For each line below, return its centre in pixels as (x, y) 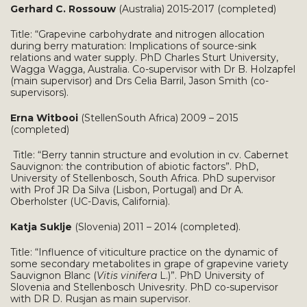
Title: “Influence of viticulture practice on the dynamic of (144, 252)
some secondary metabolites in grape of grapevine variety (149, 263)
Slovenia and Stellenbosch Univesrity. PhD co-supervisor (144, 287)
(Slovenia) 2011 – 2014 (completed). (156, 226)
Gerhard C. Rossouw (63, 9)
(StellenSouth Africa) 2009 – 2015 (159, 118)
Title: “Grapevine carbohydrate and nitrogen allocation (137, 34)
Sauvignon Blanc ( (53, 275)
